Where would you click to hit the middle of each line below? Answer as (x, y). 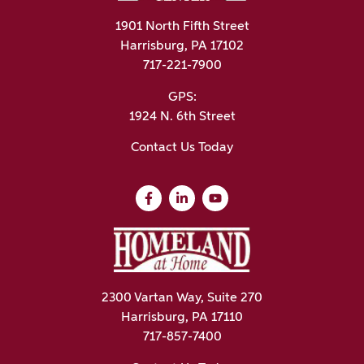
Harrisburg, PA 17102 (182, 47)
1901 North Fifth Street (182, 27)
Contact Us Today (182, 147)
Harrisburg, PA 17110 (182, 318)
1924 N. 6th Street (182, 117)
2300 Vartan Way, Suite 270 (182, 299)
